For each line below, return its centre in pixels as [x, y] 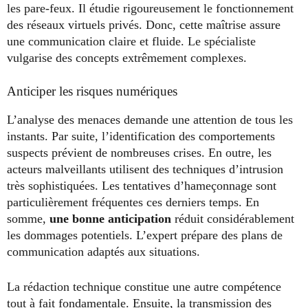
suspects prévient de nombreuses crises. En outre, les [139, 153]
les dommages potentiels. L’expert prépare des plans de [145, 235]
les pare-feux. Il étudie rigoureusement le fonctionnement [150, 9]
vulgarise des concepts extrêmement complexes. [127, 58]
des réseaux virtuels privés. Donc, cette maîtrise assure [144, 25]
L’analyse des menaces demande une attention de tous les [150, 120]
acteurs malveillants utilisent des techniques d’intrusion [145, 169]
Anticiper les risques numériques [92, 91]
